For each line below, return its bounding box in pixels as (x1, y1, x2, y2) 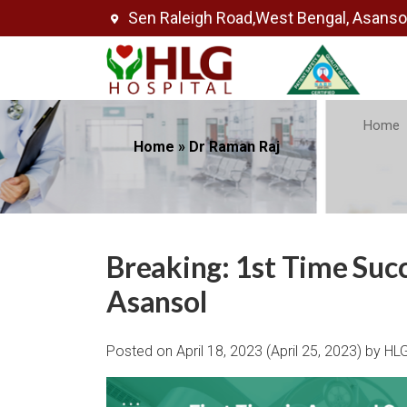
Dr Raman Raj (189, 138, 280, 155)
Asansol (106, 283, 207, 319)
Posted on (106, 342, 176, 360)
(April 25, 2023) (263, 342, 365, 360)
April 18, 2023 (176, 342, 263, 360)
